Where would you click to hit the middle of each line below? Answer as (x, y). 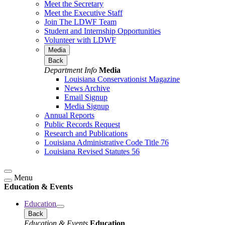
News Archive (87, 88)
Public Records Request (82, 124)
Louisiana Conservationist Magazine (122, 79)
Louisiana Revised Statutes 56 (92, 151)
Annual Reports (69, 115)
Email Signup (86, 97)
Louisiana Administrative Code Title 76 (106, 142)
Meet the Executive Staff (83, 13)
